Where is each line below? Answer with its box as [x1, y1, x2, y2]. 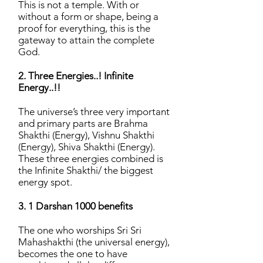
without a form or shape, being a [18, 11, 159, 22]
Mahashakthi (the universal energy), [18, 236, 170, 248]
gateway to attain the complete [18, 34, 154, 46]
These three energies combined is [18, 153, 163, 164]
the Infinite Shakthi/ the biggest [18, 164, 153, 176]
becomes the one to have [18, 248, 127, 259]
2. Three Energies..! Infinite [18, 70, 133, 82]
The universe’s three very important [18, 106, 170, 117]
